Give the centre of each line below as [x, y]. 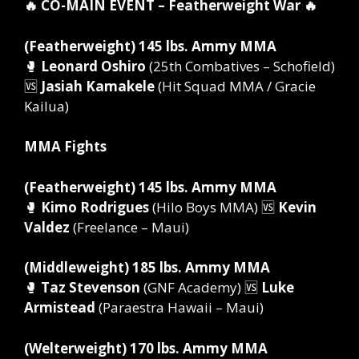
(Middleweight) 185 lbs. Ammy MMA [147, 268]
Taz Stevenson [91, 288]
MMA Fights [65, 147]
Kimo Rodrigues [95, 207]
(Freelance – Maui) [129, 227]
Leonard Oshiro [93, 66]
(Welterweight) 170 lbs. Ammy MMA [146, 348]
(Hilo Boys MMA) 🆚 [214, 207]
